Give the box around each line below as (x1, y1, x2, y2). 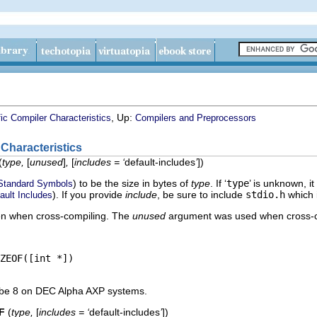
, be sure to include (157, 188, 246, 200)
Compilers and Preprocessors (135, 113, 256, 123)
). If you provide (52, 188, 125, 200)
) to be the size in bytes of (73, 177, 191, 189)
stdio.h (246, 188, 285, 200)
